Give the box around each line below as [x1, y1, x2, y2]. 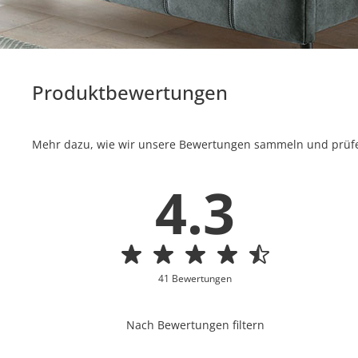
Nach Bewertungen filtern [125, 317, 265, 332]
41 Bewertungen [158, 272, 233, 285]
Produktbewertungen [32, 79, 229, 105]
